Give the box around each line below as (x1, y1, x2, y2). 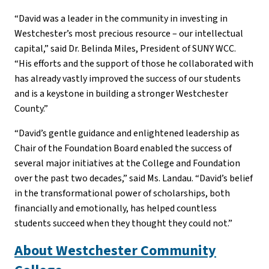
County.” (14, 102, 48, 116)
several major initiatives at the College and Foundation (14, 157, 240, 171)
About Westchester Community (14, 240, 216, 262)
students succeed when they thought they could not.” (14, 217, 232, 231)
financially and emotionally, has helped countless (14, 202, 217, 216)
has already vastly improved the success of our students (14, 72, 241, 86)
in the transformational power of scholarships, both (14, 187, 230, 201)
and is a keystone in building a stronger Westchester (14, 87, 228, 101)
